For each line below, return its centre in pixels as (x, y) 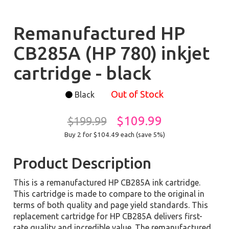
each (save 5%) (143, 134)
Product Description (83, 163)
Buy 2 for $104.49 (92, 135)
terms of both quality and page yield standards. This (111, 205)
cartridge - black (83, 73)
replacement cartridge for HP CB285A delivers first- (108, 216)
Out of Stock (137, 94)
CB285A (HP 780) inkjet (112, 53)
